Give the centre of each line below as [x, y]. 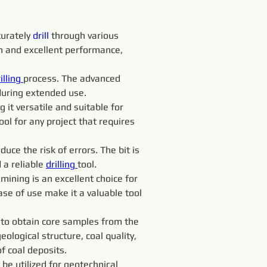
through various [86, 35]
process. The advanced [73, 78]
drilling [62, 164]
